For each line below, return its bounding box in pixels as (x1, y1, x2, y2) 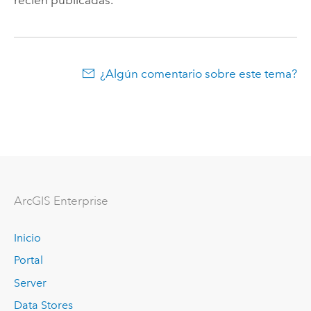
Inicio (13, 230, 41, 244)
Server (13, 276, 47, 289)
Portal (13, 253, 43, 267)
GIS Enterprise (31, 194, 108, 209)
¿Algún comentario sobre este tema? (100, 67, 298, 81)
